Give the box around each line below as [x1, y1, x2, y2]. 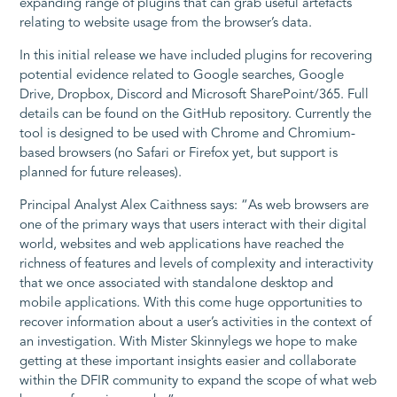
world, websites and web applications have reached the [19, 238, 345, 253]
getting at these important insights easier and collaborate [19, 355, 357, 370]
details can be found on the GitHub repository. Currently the [19, 108, 372, 122]
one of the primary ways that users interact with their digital [19, 219, 368, 233]
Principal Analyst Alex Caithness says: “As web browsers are [19, 199, 370, 214]
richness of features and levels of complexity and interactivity [19, 258, 374, 272]
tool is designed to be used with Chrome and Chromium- [19, 128, 356, 142]
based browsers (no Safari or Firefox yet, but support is [19, 147, 339, 161]
